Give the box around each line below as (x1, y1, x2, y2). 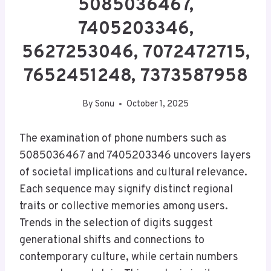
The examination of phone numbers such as (19, 131, 227, 146)
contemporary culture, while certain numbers (19, 250, 238, 264)
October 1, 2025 (126, 98, 189, 110)
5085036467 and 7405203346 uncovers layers (19, 148, 251, 163)
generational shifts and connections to (19, 233, 204, 247)
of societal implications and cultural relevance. (19, 165, 247, 180)
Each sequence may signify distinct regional (19, 182, 233, 197)
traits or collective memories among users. (19, 199, 228, 214)
